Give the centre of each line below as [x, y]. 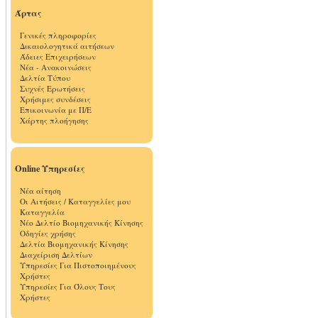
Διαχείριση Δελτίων [56, 254]
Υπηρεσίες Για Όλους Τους [68, 286]
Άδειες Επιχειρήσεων [58, 56]
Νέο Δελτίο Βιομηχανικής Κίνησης [82, 223]
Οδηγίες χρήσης [48, 233]
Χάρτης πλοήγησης [54, 120]
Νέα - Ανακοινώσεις [56, 67]
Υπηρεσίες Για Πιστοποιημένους [78, 265]
